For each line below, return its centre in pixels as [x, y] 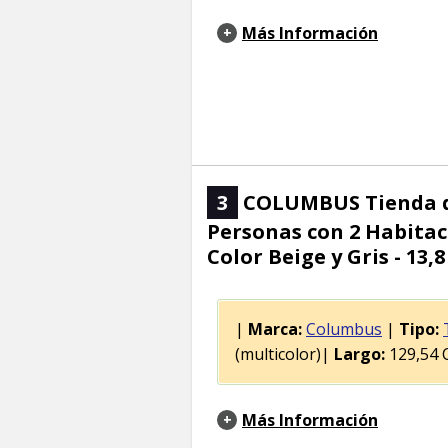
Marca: [275, 329]
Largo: [359, 354]
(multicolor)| [284, 354]
